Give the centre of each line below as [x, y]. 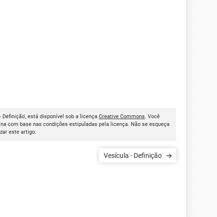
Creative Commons [122, 116]
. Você [152, 116]
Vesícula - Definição [148, 155]
